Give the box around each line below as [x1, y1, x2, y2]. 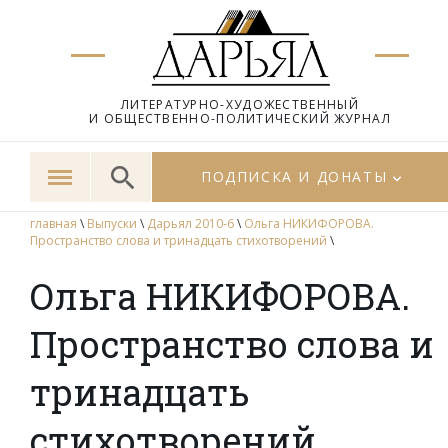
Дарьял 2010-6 [147, 215, 234, 232]
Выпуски [87, 215, 137, 232]
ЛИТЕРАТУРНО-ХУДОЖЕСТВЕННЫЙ [121, 96, 359, 113]
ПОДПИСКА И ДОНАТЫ [201, 167, 388, 186]
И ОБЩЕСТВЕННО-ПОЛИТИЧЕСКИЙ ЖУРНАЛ [89, 110, 391, 127]
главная [30, 215, 77, 232]
